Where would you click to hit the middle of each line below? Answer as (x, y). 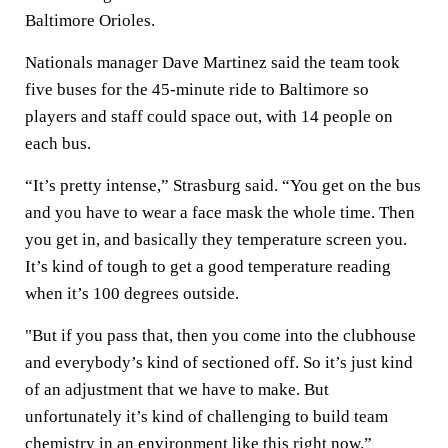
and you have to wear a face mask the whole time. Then (220, 212)
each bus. (58, 143)
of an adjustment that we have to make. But (177, 389)
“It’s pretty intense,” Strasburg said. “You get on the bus (223, 185)
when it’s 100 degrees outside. (132, 293)
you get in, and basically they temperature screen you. (216, 239)
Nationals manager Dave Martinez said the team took (212, 62)
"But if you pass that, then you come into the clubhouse (220, 335)
